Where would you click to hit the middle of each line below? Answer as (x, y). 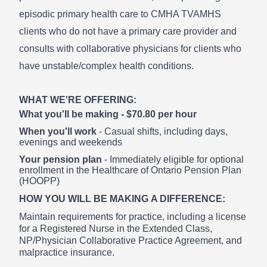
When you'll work (59, 132)
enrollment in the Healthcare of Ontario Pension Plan (130, 170)
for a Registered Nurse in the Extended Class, (116, 229)
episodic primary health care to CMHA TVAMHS (120, 14)
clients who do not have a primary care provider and (128, 31)
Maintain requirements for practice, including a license (133, 217)
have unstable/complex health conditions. (106, 66)
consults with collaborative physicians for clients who (130, 48)
